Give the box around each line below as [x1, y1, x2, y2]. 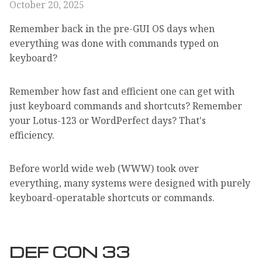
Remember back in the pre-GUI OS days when [9, 22, 215, 36]
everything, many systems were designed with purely [9, 177, 250, 190]
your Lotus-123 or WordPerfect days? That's [9, 114, 206, 127]
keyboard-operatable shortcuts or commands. [9, 191, 215, 205]
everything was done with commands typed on [9, 37, 219, 50]
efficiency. [9, 129, 54, 142]
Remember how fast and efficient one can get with [9, 85, 235, 98]
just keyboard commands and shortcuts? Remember [9, 99, 242, 113]
